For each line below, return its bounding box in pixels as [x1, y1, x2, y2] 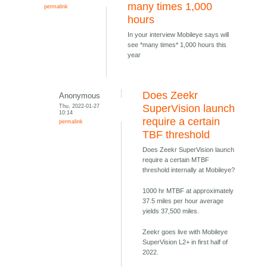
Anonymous [59, 91, 101, 101]
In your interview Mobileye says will [128, 31, 229, 39]
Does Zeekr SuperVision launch [142, 146, 235, 154]
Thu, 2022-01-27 [59, 103, 100, 110]
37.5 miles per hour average [142, 197, 224, 205]
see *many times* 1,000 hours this [128, 41, 227, 49]
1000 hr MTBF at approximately [142, 187, 234, 195]
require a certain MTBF [142, 156, 210, 164]
